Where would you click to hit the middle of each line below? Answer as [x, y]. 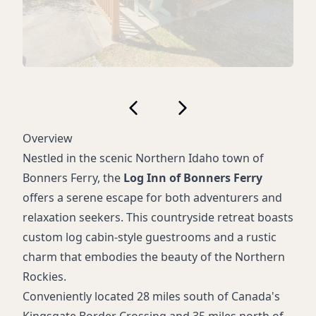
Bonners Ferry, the [73, 177]
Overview [48, 138]
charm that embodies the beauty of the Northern [154, 256]
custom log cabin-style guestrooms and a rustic [150, 237]
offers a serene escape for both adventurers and [152, 197]
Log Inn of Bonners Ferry [193, 177]
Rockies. [44, 276]
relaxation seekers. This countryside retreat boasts [158, 217]
